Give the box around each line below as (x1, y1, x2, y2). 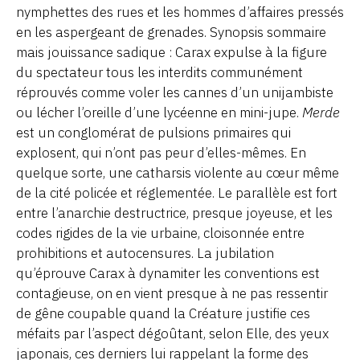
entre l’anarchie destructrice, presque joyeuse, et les (16, 204, 333, 223)
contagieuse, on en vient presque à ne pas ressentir (16, 284, 328, 303)
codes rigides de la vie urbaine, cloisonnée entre (16, 224, 305, 243)
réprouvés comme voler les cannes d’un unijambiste (16, 84, 333, 102)
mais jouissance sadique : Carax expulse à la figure (16, 43, 327, 62)
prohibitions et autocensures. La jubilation (16, 244, 274, 263)
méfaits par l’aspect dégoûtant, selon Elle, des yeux (16, 325, 329, 343)
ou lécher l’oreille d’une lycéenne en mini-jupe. (16, 104, 302, 122)
